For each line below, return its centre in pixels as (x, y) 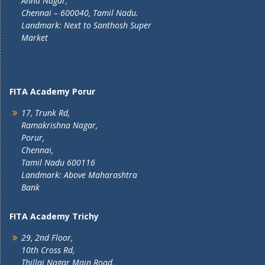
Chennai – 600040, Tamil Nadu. (80, 13)
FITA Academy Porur (52, 91)
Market (35, 38)
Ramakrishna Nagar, (59, 125)
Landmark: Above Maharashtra (79, 175)
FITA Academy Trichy (54, 216)
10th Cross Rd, (48, 250)
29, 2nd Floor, (47, 237)
